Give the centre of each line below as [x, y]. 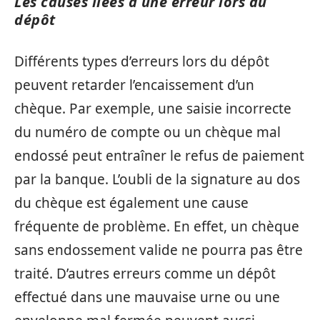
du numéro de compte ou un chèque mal [147, 132]
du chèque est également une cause [131, 203]
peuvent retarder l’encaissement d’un [134, 85]
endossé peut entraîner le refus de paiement [159, 156]
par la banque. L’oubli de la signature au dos [157, 179]
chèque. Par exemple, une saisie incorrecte [153, 109]
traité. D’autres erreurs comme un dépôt [145, 274]
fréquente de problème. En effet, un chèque [157, 226]
